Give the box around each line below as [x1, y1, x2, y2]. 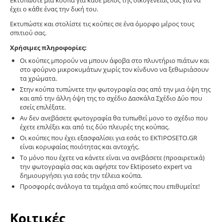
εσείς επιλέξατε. [20, 103, 66, 112]
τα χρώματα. [20, 74, 57, 83]
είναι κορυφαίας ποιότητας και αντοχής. [20, 142, 139, 152]
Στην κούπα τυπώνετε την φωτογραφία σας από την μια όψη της [20, 85, 211, 94]
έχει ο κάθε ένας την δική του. [10, 4, 98, 14]
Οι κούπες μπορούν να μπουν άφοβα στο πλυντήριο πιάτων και [20, 56, 209, 65]
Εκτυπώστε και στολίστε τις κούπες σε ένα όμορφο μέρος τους [10, 19, 194, 29]
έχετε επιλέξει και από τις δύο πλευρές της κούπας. [20, 122, 169, 132]
